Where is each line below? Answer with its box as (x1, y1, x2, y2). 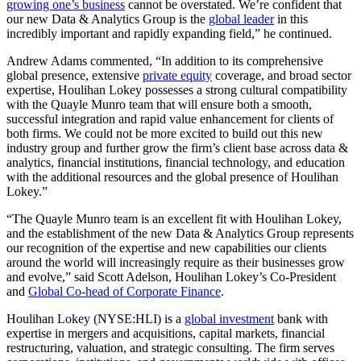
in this (274, 12, 308, 27)
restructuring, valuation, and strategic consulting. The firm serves (6, 341, 334, 355)
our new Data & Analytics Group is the (6, 12, 209, 27)
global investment (185, 312, 274, 326)
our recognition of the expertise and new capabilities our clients (6, 241, 326, 255)
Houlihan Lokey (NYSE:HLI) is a (6, 312, 185, 326)
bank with (274, 312, 328, 326)
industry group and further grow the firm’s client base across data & (6, 141, 348, 156)
